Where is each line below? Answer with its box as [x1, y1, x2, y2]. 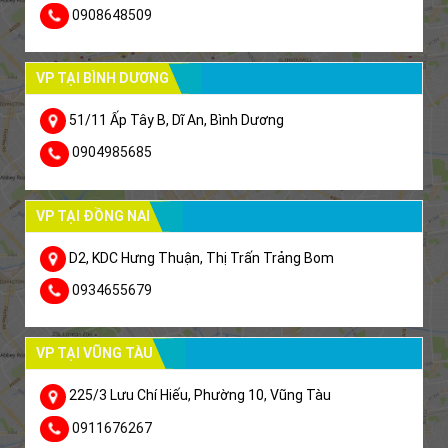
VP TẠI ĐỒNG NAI [36, 207, 150, 224]
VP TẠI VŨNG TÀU [36, 345, 153, 362]
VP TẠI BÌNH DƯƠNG [36, 70, 169, 87]
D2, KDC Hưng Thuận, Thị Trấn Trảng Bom [66, 249, 334, 266]
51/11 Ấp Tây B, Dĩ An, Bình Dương [66, 112, 284, 129]
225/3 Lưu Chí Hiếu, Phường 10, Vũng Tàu [66, 387, 331, 404]
